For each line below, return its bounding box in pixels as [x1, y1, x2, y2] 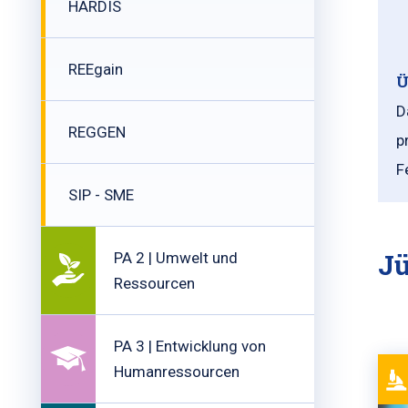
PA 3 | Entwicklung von [114, 337, 266, 355]
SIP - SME [68, 186, 134, 204]
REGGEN [68, 123, 126, 141]
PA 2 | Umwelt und [114, 249, 238, 267]
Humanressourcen [114, 362, 240, 381]
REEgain [68, 60, 123, 78]
